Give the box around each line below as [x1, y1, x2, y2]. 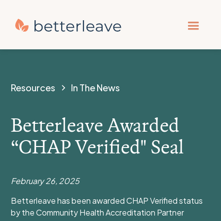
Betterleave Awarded [11, 113, 180, 137]
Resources [11, 82, 56, 93]
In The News [71, 82, 120, 93]
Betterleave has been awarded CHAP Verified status [11, 195, 203, 206]
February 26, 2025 [11, 176, 80, 186]
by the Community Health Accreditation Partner [11, 207, 184, 218]
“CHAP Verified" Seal [11, 135, 188, 158]
